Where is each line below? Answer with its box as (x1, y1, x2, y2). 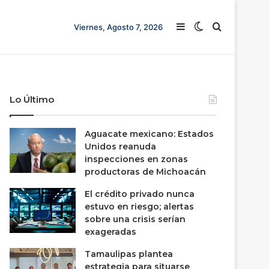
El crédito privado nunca (85, 189, 195, 199)
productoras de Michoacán (85, 166, 207, 177)
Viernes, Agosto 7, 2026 (74, 22, 163, 32)
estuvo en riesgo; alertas (85, 201, 195, 212)
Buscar (221, 21, 252, 33)
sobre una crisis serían (85, 214, 186, 225)
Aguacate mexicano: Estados (85, 128, 214, 139)
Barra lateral (185, 21, 240, 33)
